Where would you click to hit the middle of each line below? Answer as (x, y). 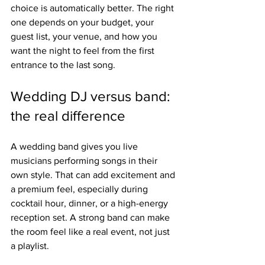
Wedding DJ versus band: (92, 96)
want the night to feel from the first (84, 51)
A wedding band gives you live (75, 146)
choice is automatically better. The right (93, 8)
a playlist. (30, 246)
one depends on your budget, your (83, 22)
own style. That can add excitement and (94, 175)
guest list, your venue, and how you (85, 36)
